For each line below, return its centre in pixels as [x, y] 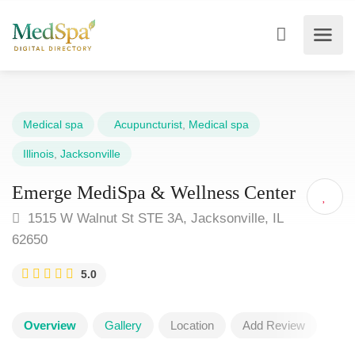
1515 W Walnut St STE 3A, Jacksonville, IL [153, 218]
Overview [50, 325]
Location [192, 325]
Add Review [274, 325]
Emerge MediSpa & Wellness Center [154, 193]
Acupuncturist [145, 124]
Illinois [38, 154]
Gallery [123, 325]
